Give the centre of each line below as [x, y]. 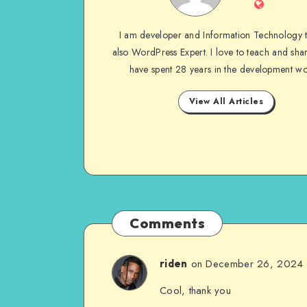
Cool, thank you [195, 290]
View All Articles [226, 102]
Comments [167, 223]
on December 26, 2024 [247, 263]
